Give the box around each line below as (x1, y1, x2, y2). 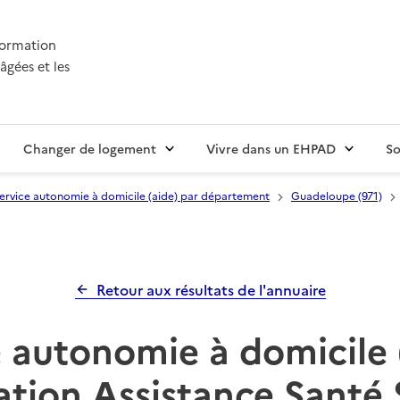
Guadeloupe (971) (291, 187, 382, 204)
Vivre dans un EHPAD (206, 139, 336, 158)
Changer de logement (23, 139, 156, 158)
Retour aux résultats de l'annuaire (96, 279, 326, 300)
